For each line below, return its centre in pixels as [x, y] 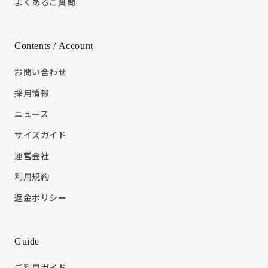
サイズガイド [41, 135]
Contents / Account [54, 46]
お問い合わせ [41, 72]
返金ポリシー [41, 198]
